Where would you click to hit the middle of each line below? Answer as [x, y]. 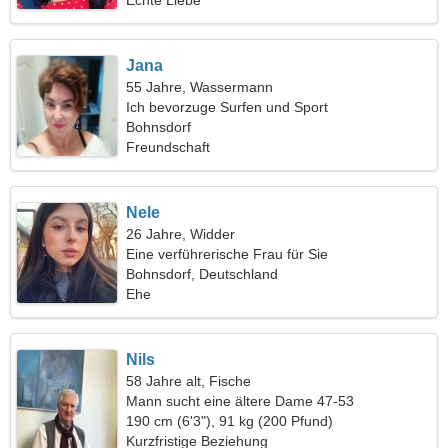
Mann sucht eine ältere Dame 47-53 [240, 401]
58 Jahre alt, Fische [189, 381]
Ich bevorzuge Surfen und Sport [227, 107]
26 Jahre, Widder [181, 234]
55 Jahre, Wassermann [200, 87]
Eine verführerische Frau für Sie [227, 254]
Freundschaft [168, 147]
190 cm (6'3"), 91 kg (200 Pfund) [230, 421]
